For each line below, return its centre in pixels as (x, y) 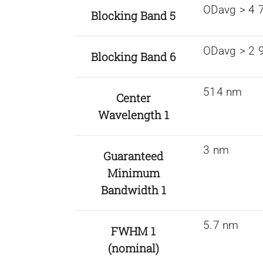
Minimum (133, 173)
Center (133, 97)
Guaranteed (133, 156)
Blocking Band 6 (133, 56)
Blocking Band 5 (133, 15)
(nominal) (133, 248)
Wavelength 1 (133, 114)
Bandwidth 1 (133, 190)
